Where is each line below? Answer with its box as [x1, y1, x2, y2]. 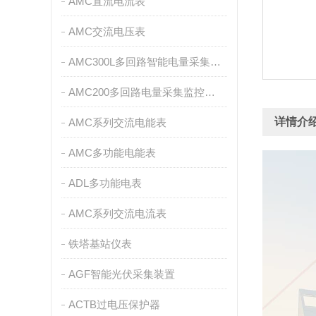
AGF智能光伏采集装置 [68, 268, 175, 280]
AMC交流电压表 [68, 25, 145, 37]
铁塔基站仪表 [68, 238, 132, 250]
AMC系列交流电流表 [68, 207, 166, 219]
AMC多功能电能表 [68, 147, 156, 159]
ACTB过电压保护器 [68, 298, 160, 310]
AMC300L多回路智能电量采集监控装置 [209, 56, 221, 68]
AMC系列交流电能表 [68, 116, 166, 128]
